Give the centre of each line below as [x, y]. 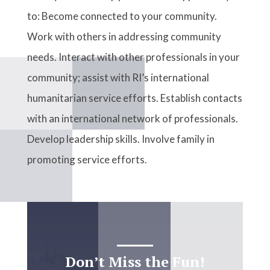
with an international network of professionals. [132, 110]
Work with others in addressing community [124, 28]
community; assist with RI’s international [118, 69]
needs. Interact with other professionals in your [133, 48]
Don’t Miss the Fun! [135, 253]
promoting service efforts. [87, 151]
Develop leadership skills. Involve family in [121, 130]
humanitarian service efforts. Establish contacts [134, 89]
